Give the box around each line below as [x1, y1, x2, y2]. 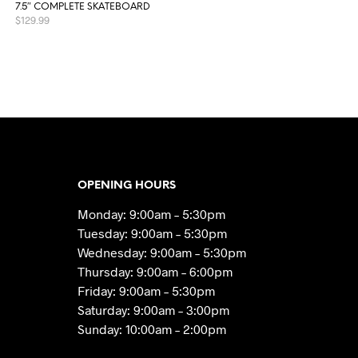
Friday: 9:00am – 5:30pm [78, 283, 215, 299]
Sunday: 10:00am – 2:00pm [78, 321, 226, 337]
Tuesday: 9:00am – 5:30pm [78, 225, 227, 241]
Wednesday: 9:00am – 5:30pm [78, 245, 246, 261]
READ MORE [15, 43, 81, 54]
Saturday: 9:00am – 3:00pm [78, 302, 229, 318]
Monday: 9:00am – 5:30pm [78, 206, 225, 222]
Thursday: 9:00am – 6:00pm [78, 264, 233, 280]
